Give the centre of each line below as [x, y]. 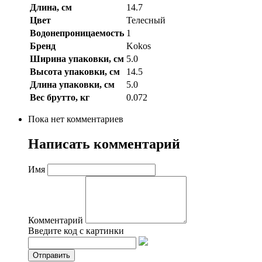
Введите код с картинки [76, 230]
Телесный [146, 20]
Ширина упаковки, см [77, 58]
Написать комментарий [104, 144]
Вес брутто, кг [60, 97]
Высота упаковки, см [75, 71]
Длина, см [51, 7]
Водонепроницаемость [77, 33]
